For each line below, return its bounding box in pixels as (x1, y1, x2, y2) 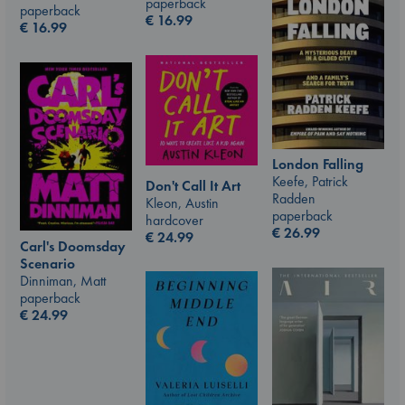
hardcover (146, 210, 203, 230)
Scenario (20, 253, 75, 273)
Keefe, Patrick (272, 172, 348, 191)
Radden (272, 189, 316, 208)
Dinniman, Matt (20, 270, 106, 290)
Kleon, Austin (146, 193, 219, 212)
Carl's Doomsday (20, 236, 126, 256)
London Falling (272, 155, 363, 174)
